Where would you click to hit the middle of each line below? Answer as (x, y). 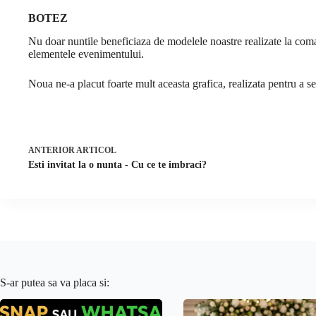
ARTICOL (96, 150)
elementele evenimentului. (86, 54)
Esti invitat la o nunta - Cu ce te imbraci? (117, 164)
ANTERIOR (52, 150)
